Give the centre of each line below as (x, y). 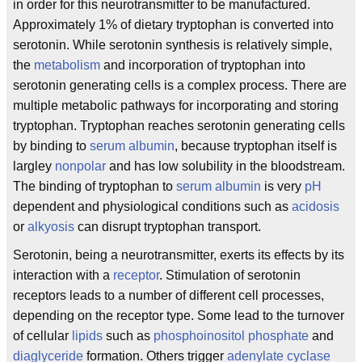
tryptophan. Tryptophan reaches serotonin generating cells (179, 126)
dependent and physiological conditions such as (152, 206)
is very (283, 186)
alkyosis (51, 227)
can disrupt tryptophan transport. (168, 227)
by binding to (51, 146)
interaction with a (63, 275)
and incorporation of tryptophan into (203, 65)
